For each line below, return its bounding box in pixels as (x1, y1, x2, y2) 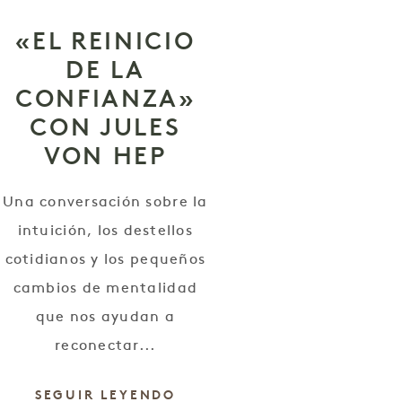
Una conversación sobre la (3, 195, 208, 210)
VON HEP (43, 140, 167, 170)
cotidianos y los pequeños (4, 252, 206, 267)
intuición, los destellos (17, 223, 193, 239)
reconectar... (55, 338, 156, 354)
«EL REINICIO (15, 25, 196, 56)
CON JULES (30, 111, 181, 142)
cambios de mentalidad (13, 281, 198, 296)
